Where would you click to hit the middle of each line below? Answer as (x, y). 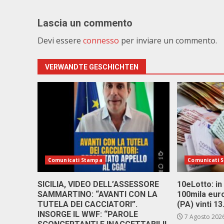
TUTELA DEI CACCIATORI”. (87, 204)
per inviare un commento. (168, 40)
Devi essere (60, 40)
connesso (101, 40)
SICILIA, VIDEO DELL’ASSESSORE (98, 184)
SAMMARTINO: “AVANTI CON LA (97, 194)
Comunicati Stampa (75, 160)
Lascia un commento (85, 23)
